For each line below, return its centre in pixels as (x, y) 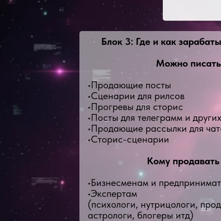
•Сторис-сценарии (129, 139)
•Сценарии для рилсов (136, 96)
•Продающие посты (129, 85)
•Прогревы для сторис (135, 107)
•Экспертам (112, 193)
